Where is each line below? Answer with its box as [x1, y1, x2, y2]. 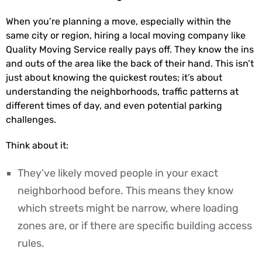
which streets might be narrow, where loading [18, 202, 239, 215]
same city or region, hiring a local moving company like [6, 30, 246, 42]
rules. [18, 237, 44, 250]
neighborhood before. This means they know [18, 184, 233, 198]
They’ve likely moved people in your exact [18, 167, 218, 180]
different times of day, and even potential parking [6, 100, 222, 112]
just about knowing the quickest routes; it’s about [6, 72, 222, 84]
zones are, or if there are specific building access [18, 219, 252, 233]
